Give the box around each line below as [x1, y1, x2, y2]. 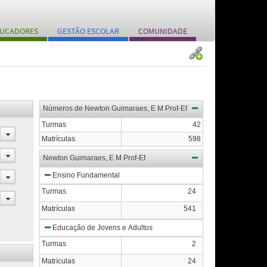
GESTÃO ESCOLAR [57, 26, 119, 36]
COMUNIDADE [138, 26, 187, 36]
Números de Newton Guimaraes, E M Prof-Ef [43, 104, 187, 113]
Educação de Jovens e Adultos [52, 223, 153, 232]
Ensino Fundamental [52, 171, 120, 179]
